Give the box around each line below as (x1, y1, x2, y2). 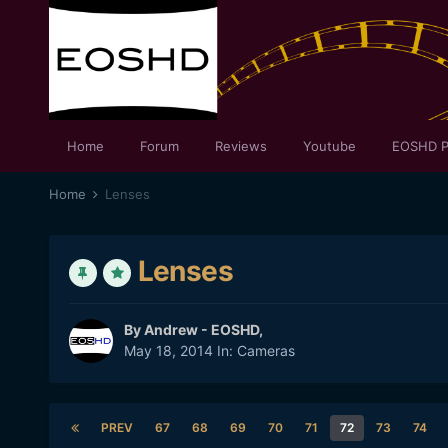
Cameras (236, 342, 295, 360)
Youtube (302, 138, 356, 154)
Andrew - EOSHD (143, 321, 259, 339)
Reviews (214, 138, 267, 154)
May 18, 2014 (123, 342, 213, 360)
